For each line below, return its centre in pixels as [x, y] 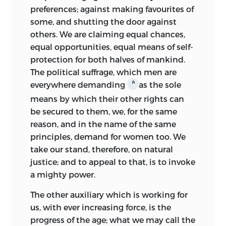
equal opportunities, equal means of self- [112, 47]
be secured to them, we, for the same [104, 111]
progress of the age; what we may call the [113, 219]
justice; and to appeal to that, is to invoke [113, 161]
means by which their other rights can [107, 98]
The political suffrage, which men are [103, 72]
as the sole [160, 85]
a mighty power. [63, 174]
